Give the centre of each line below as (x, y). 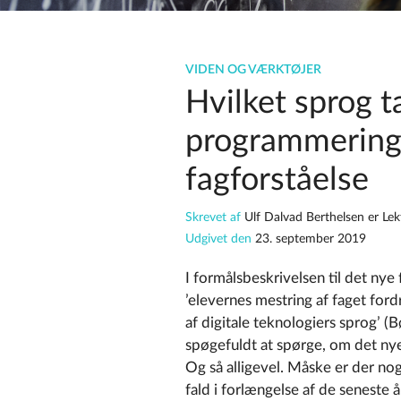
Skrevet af (215, 218)
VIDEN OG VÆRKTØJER (253, 70)
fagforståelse (277, 180)
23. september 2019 (311, 239)
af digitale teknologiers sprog (281, 323)
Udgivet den (220, 239)
